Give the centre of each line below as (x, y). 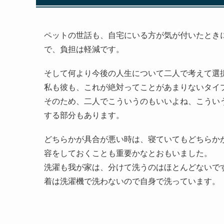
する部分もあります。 (84, 114)
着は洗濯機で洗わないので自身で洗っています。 (132, 180)
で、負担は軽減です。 (84, 48)
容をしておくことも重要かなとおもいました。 (128, 152)
